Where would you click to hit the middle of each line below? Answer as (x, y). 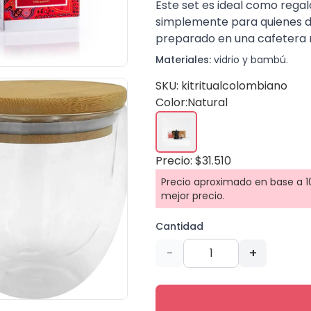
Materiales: (183, 60)
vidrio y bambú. (250, 60)
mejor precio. (193, 196)
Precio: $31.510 (193, 161)
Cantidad (179, 226)
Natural (208, 102)
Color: (171, 102)
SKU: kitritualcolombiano (221, 86)
